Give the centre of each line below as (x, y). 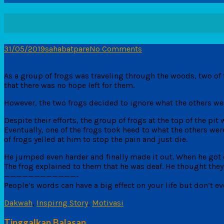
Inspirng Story (62, 202)
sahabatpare (67, 48)
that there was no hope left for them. (69, 85)
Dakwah (18, 202)
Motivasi (108, 202)
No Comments (116, 48)
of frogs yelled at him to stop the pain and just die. (96, 139)
